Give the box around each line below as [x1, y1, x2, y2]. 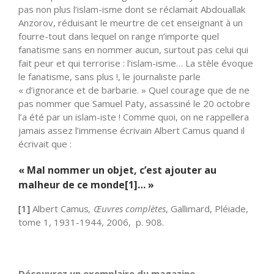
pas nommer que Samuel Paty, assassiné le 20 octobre [18, 97, 250, 109]
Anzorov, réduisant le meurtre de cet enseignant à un [18, 16, 243, 29]
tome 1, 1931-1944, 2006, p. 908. [18, 215, 164, 228]
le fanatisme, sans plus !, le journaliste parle [18, 70, 201, 83]
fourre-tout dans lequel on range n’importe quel [18, 29, 219, 42]
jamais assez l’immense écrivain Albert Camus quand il [18, 124, 245, 136]
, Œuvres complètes [89, 202, 166, 215]
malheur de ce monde [18, 177, 125, 191]
